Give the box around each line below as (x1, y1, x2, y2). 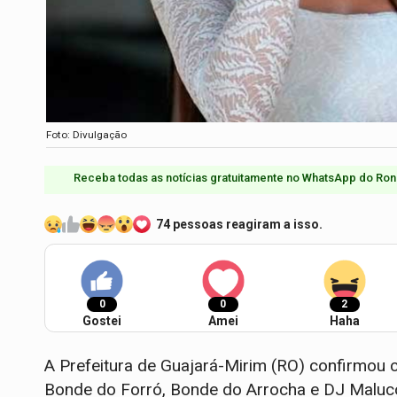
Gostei (82, 314, 121, 329)
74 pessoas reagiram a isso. (156, 217, 323, 232)
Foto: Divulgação (46, 128, 127, 141)
